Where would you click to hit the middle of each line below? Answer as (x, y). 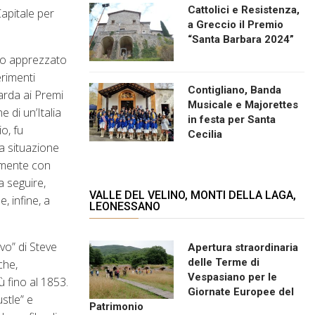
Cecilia (205, 134)
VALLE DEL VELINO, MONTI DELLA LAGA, (193, 195)
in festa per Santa (232, 119)
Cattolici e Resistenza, (244, 9)
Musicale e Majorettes (243, 104)
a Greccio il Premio (236, 24)
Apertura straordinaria (243, 247)
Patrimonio (116, 306)
